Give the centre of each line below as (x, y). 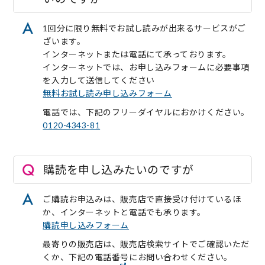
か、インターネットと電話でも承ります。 (125, 212)
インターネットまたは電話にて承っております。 (137, 54)
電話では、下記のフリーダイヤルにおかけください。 (146, 112)
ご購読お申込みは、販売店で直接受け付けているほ (142, 199)
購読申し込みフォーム (86, 225)
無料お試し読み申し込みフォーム (107, 93)
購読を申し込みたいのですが (119, 169)
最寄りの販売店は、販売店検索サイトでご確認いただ (146, 244)
